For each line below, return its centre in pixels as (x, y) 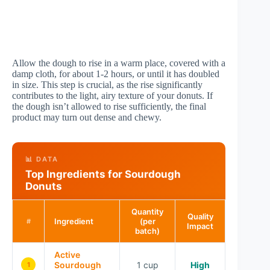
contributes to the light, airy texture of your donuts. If (112, 95)
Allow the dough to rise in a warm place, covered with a (119, 63)
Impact (200, 226)
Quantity (147, 211)
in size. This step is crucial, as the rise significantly (107, 84)
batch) (147, 231)
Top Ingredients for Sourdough (103, 174)
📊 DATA (42, 159)
